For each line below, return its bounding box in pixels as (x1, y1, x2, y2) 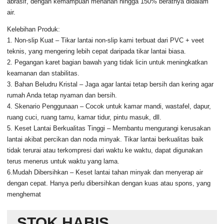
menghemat (7, 190, 41, 198)
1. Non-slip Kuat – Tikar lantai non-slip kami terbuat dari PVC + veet (7, 36, 204, 44)
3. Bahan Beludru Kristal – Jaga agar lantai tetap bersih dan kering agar (7, 80, 214, 88)
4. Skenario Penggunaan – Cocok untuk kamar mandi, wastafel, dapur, (7, 102, 211, 110)
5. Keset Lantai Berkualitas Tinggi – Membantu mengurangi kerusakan (7, 124, 211, 132)
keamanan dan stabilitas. (7, 69, 80, 77)
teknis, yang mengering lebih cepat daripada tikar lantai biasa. (7, 47, 186, 55)
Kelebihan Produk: (7, 25, 60, 33)
